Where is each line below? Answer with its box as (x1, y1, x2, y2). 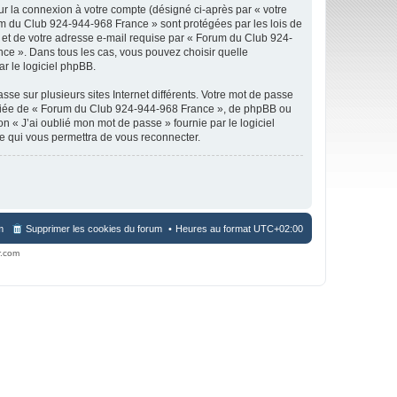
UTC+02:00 (253, 223, 303, 234)
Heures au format (175, 223, 253, 234)
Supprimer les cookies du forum (26, 223, 162, 234)
